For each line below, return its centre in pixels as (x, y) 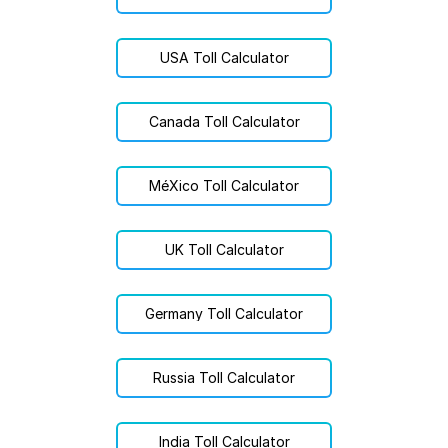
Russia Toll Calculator (224, 377)
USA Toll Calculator (224, 57)
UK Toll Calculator (224, 249)
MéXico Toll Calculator (224, 185)
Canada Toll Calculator (224, 121)
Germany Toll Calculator (224, 313)
